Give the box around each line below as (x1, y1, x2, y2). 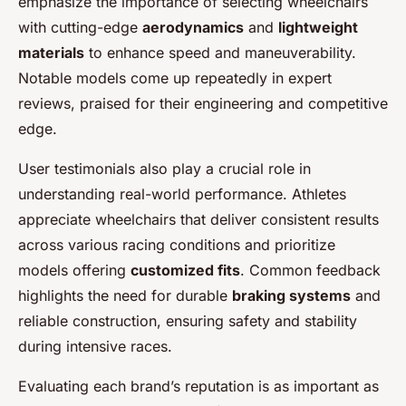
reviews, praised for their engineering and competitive (18, 93, 388, 112)
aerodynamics (142, 17, 244, 36)
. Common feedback (240, 260, 381, 279)
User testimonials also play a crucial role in (18, 159, 311, 178)
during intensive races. (18, 336, 172, 355)
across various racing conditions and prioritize (18, 235, 335, 254)
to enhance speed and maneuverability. (84, 43, 356, 62)
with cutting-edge (18, 17, 142, 36)
